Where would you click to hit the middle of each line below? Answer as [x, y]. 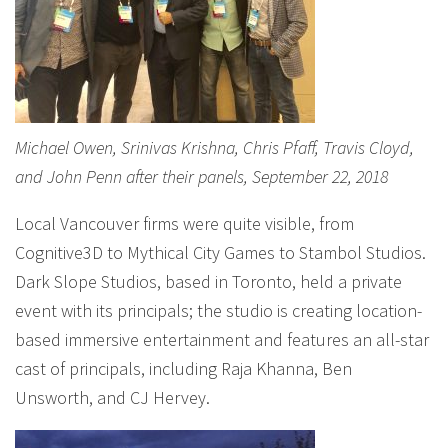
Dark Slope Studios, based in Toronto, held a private [208, 281]
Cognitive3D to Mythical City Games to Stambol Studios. [220, 252]
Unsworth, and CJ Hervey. [112, 397]
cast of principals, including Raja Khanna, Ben [183, 368]
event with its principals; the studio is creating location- [218, 310]
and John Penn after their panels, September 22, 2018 [201, 176]
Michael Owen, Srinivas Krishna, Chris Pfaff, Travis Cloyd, [214, 147]
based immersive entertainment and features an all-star [222, 339]
